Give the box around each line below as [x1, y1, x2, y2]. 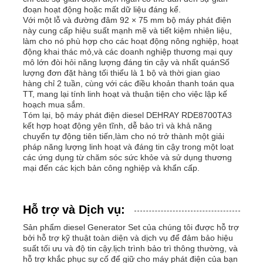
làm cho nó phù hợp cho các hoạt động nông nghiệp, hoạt [23, 36, 239, 46]
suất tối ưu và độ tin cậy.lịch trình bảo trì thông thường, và [23, 243, 238, 253]
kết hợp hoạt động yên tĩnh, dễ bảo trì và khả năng [23, 120, 213, 130]
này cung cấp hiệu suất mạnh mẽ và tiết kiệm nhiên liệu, [23, 25, 232, 35]
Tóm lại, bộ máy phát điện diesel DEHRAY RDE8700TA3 [23, 110, 232, 120]
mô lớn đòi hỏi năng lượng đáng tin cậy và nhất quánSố [23, 57, 230, 67]
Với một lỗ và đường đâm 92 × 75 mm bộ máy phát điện [23, 15, 232, 25]
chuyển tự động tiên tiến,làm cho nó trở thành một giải [23, 131, 225, 141]
